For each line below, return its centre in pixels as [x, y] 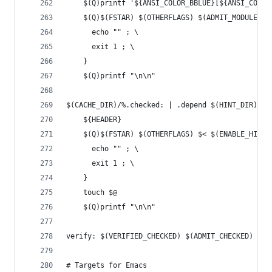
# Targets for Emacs [107, 265]
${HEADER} [102, 120]
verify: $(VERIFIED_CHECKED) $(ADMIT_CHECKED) [160, 236]
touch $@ [100, 192]
